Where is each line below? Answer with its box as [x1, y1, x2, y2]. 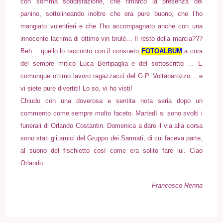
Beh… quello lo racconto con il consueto [20, 47, 139, 55]
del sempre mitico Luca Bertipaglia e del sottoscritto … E [20, 59, 203, 67]
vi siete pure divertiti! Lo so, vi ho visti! [20, 84, 133, 92]
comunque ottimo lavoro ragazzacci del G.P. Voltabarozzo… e [20, 72, 203, 80]
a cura [182, 47, 203, 55]
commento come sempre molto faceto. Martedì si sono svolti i [20, 109, 203, 117]
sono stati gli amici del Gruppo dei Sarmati [20, 134, 143, 142]
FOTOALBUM [141, 47, 182, 55]
